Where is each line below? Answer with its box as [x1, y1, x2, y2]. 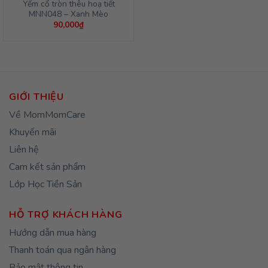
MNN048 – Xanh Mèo [29, 8, 108, 20]
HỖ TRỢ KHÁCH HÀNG [9, 208, 123, 222]
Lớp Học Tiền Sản [9, 178, 82, 191]
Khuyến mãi [9, 126, 56, 139]
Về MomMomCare [9, 108, 86, 122]
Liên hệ [9, 143, 39, 157]
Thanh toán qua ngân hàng [9, 243, 116, 257]
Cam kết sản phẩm [9, 160, 86, 174]
